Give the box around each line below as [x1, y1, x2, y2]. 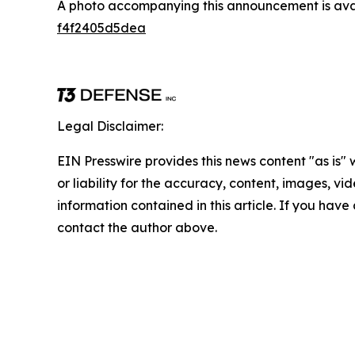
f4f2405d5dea [57, 20, 146, 36]
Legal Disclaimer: [57, 118, 163, 135]
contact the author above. [57, 219, 217, 236]
